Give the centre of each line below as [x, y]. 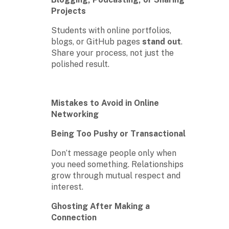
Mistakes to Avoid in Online [105, 103]
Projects [68, 11]
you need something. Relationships [117, 164]
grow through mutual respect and [116, 175]
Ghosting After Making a [100, 206]
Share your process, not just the [112, 53]
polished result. [80, 64]
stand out [162, 41]
